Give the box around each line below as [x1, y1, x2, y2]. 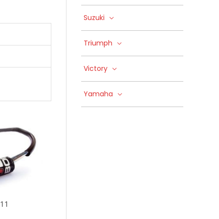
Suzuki [84, 13, 105, 22]
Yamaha [84, 89, 113, 99]
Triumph [84, 38, 112, 48]
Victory [84, 64, 108, 73]
